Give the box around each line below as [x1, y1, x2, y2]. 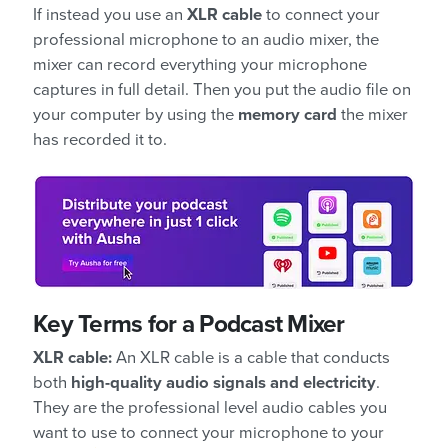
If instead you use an [33, 4, 187, 25]
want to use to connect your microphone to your [33, 422, 384, 443]
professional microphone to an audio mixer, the [33, 29, 379, 50]
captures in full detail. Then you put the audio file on [33, 79, 411, 100]
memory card [238, 104, 337, 125]
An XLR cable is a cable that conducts [112, 347, 390, 368]
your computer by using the [33, 104, 238, 125]
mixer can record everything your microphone [33, 54, 367, 75]
